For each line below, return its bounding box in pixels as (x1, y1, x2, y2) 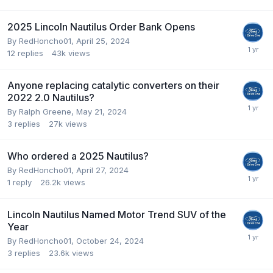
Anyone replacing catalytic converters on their (7, 79, 219, 91)
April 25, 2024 (76, 35, 130, 46)
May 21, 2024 (76, 106, 127, 116)
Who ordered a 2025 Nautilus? (7, 149, 149, 162)
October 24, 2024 (76, 235, 144, 246)
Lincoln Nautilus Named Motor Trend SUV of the (7, 208, 226, 221)
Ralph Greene (19, 106, 71, 116)
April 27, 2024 (76, 165, 129, 175)
